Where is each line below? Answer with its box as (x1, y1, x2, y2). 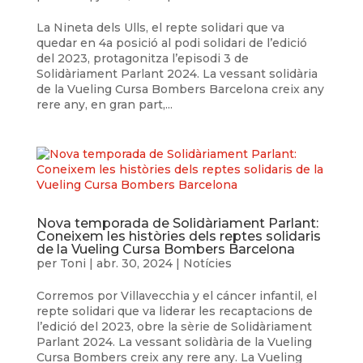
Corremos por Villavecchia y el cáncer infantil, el (36, 288, 317, 304)
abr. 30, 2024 (96, 256, 173, 271)
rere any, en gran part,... (36, 97, 173, 113)
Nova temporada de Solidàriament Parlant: (36, 216, 318, 232)
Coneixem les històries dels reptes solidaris (36, 228, 321, 245)
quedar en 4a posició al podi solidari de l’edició (36, 36, 307, 51)
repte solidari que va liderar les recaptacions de (36, 304, 313, 319)
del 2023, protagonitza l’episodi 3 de (36, 51, 249, 66)
